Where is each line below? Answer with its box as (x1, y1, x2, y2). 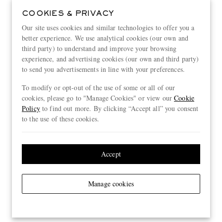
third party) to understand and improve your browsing (22, 43, 177, 53)
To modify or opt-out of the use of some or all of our (22, 82, 175, 92)
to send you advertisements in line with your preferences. (22, 64, 185, 74)
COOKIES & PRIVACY (22, 10, 114, 17)
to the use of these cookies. (22, 113, 99, 123)
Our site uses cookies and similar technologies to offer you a (22, 22, 195, 32)
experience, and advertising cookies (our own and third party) (22, 54, 199, 63)
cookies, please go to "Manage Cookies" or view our (22, 93, 174, 103)
